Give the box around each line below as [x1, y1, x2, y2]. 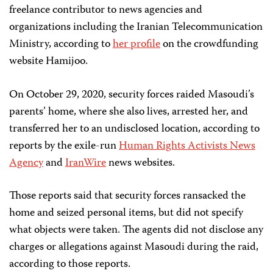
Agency [9, 154, 43, 172]
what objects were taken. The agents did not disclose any [9, 221, 263, 240]
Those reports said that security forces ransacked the [9, 187, 246, 206]
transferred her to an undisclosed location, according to [9, 119, 260, 138]
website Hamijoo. [9, 52, 88, 71]
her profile [113, 35, 160, 54]
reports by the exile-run [9, 136, 119, 155]
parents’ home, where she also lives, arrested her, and [9, 102, 248, 121]
